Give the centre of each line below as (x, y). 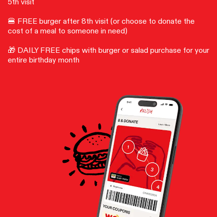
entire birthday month (44, 60)
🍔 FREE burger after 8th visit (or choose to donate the (101, 22)
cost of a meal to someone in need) (69, 31)
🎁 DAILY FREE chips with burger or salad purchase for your (108, 51)
